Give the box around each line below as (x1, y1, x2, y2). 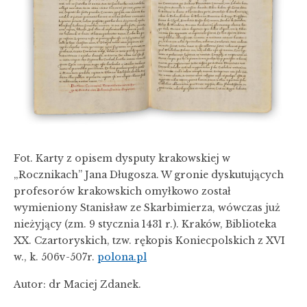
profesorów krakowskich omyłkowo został (14, 185, 231, 197)
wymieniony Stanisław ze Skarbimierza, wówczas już (14, 201, 280, 214)
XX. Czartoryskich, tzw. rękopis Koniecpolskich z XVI (14, 234, 285, 247)
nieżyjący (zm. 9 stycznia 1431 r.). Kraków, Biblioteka (14, 218, 276, 230)
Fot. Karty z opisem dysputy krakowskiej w (14, 152, 230, 164)
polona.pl (97, 251, 147, 263)
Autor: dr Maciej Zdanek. (14, 278, 141, 291)
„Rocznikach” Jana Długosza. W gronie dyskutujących (14, 169, 284, 181)
